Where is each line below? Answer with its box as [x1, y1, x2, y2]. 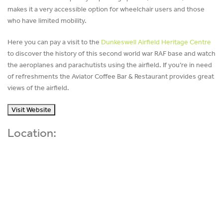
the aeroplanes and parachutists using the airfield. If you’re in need [7, 61, 212, 69]
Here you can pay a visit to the [7, 38, 101, 46]
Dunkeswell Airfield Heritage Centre [101, 38, 211, 46]
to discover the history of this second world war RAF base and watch [7, 49, 216, 58]
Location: [7, 126, 56, 140]
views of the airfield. [7, 84, 69, 92]
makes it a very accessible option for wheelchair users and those [7, 5, 205, 13]
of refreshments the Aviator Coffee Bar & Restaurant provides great [7, 72, 214, 81]
